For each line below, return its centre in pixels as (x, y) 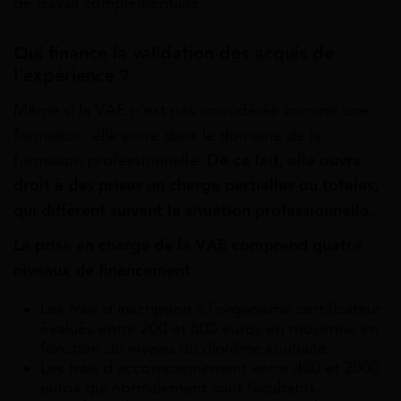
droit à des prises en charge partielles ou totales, (196, 185)
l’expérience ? (71, 76)
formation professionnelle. (110, 160)
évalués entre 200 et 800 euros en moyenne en (209, 328)
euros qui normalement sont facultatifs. (180, 387)
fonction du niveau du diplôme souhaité (183, 348)
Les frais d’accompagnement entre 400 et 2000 (210, 367)
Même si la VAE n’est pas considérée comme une (191, 110)
